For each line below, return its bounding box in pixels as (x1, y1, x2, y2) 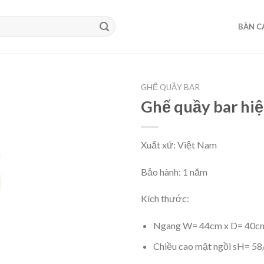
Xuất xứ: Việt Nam (141, 138, 217, 150)
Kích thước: (141, 193, 189, 204)
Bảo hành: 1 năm (141, 166, 207, 177)
